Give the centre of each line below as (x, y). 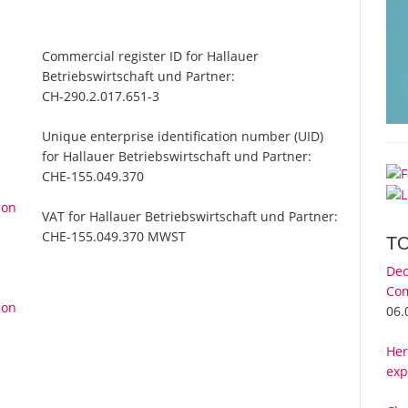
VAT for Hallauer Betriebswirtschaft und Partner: (190, 217)
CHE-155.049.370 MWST (114, 237)
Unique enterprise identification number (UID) (183, 137)
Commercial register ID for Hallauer (151, 56)
